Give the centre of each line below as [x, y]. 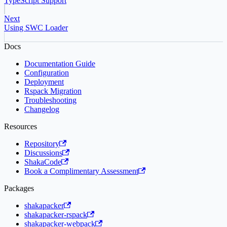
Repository [42, 144]
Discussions [43, 153]
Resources [21, 127]
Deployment [44, 82]
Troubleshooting [50, 100]
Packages [19, 188]
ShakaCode [43, 162]
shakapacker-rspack [56, 215]
